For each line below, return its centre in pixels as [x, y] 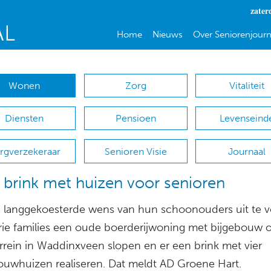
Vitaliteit [247, 86]
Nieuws [167, 34]
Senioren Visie [135, 151]
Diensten [24, 119]
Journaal [247, 151]
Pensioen [135, 119]
